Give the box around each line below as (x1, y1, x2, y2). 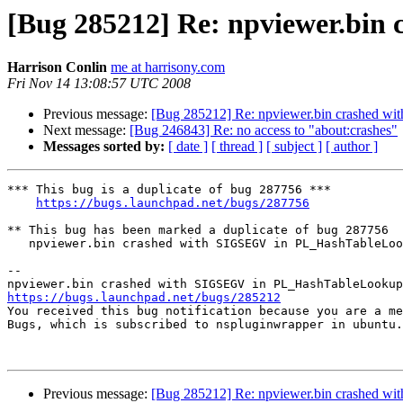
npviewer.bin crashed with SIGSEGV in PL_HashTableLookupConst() (7, 237, 29, 251)
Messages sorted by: (43, 139, 165, 155)
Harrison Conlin (7, 59, 107, 76)
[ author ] (326, 139, 378, 155)
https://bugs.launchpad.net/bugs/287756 (36, 196, 309, 210)
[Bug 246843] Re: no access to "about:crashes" (130, 122, 398, 139)
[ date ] (168, 139, 208, 155)
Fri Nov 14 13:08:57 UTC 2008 (7, 76, 191, 92)
